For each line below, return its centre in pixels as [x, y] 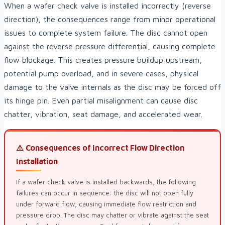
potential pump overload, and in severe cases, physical [101, 74]
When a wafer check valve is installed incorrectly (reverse [107, 6]
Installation [37, 161]
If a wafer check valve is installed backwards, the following [106, 182]
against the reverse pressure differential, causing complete [110, 46]
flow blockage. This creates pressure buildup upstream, [103, 60]
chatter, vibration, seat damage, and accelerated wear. [103, 114]
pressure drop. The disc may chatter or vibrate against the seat [113, 215]
